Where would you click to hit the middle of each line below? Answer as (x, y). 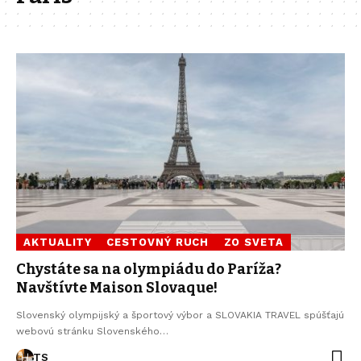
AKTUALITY (58, 242)
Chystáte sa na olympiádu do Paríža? (149, 269)
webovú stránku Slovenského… (92, 331)
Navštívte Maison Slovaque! (117, 287)
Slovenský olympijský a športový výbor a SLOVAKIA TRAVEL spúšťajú (180, 315)
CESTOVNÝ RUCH (158, 242)
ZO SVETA (253, 242)
